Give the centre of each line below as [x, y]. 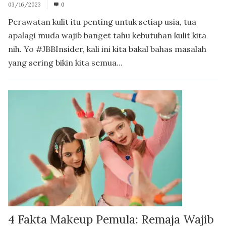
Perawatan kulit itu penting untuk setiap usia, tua [102, 22]
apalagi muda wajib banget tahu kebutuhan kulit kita [107, 36]
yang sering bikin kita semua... [65, 63]
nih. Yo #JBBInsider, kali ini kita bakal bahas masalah [107, 49]
